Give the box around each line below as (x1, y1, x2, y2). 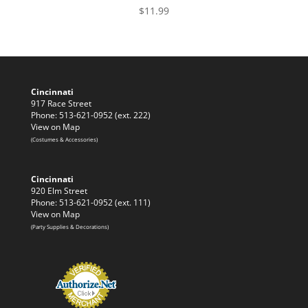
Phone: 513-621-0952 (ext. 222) (30, 109, 151, 120)
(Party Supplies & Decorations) (30, 223, 109, 231)
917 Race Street (30, 98, 91, 109)
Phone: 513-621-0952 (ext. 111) (30, 197, 151, 208)
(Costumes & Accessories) (30, 135, 98, 143)
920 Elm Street (30, 185, 87, 197)
